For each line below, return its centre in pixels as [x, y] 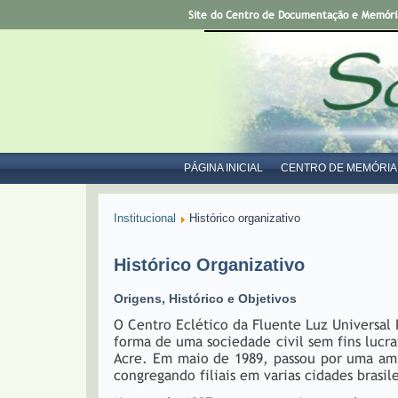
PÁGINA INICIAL [223, 168]
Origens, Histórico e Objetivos [205, 298]
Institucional [145, 218]
